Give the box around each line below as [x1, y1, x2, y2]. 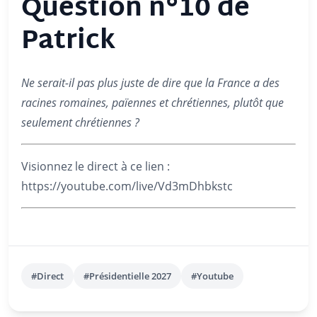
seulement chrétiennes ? [21, 115, 139, 130]
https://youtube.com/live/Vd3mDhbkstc [21, 178, 233, 194]
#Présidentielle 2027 [83, 270, 171, 282]
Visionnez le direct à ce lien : [21, 158, 170, 174]
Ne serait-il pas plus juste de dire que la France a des [21, 75, 279, 91]
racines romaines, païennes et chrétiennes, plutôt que [21, 95, 284, 110]
